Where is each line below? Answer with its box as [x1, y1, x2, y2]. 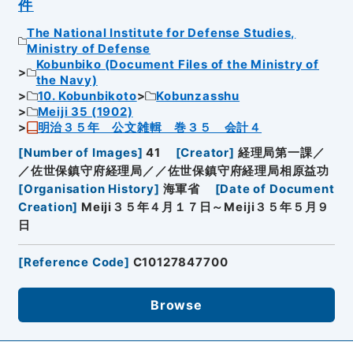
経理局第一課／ [237, 146, 325, 161]
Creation [17, 200, 73, 215]
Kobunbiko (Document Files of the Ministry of [35, 57, 320, 72]
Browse [150, 297, 203, 314]
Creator [180, 146, 230, 161]
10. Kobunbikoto [37, 88, 137, 103]
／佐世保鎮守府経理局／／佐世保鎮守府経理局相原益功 [17, 164, 330, 179]
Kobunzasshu [156, 88, 240, 103]
